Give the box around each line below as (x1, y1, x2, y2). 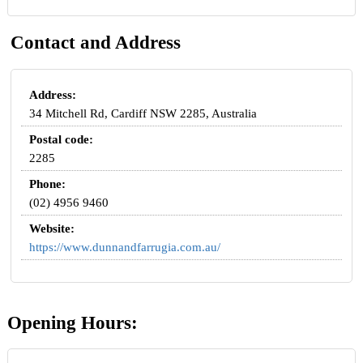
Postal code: (29, 132, 94, 146)
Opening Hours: (6, 312, 138, 333)
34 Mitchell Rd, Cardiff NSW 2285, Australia (29, 106, 258, 120)
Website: (29, 221, 75, 235)
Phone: (29, 177, 66, 190)
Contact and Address (11, 32, 181, 53)
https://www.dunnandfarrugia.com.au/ (29, 240, 221, 254)
